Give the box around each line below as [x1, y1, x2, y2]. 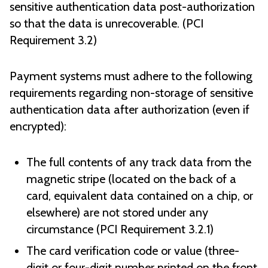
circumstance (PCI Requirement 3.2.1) [26, 222, 214, 237]
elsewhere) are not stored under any [26, 205, 208, 220]
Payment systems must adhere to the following [10, 69, 252, 84]
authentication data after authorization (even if [10, 102, 249, 117]
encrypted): [10, 119, 66, 134]
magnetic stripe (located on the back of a [26, 172, 236, 187]
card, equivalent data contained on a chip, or [26, 188, 253, 203]
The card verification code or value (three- [26, 243, 239, 258]
